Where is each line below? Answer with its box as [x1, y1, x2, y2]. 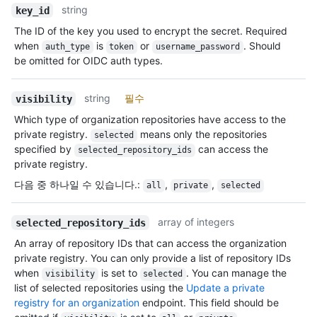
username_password [155, 42, 240, 52]
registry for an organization [14, 296, 139, 309]
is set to [98, 267, 140, 279]
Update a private [186, 282, 265, 294]
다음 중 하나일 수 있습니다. [14, 178, 137, 191]
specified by [14, 143, 74, 156]
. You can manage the [186, 267, 289, 279]
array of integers [158, 216, 235, 229]
